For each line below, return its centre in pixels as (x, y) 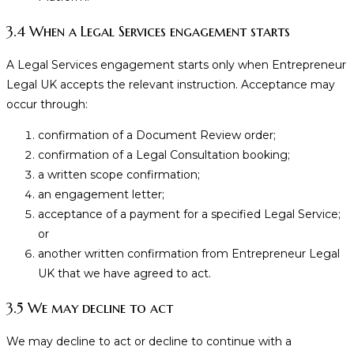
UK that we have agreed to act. (124, 274)
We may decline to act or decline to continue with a (149, 342)
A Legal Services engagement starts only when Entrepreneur (176, 65)
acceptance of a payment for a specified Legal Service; (189, 215)
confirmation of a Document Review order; (157, 136)
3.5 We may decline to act (90, 308)
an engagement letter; (101, 195)
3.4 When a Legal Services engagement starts (148, 32)
